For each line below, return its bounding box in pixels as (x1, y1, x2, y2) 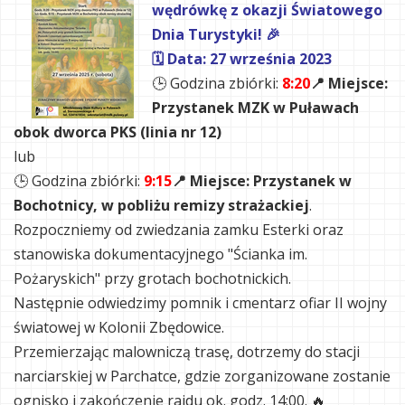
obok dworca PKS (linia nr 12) (14, 122, 221, 143)
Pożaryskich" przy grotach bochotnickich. (14, 268, 291, 289)
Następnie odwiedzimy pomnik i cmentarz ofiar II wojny (14, 293, 387, 314)
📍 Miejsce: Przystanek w (172, 171, 352, 192)
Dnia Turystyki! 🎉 (152, 24, 280, 45)
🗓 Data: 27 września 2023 (152, 49, 332, 70)
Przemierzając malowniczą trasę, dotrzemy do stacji (14, 342, 360, 363)
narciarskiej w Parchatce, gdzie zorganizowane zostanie (14, 366, 391, 387)
